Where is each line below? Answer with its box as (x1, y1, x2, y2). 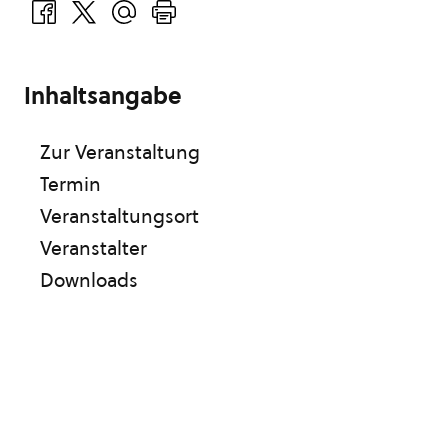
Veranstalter (40, 235, 147, 261)
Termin (40, 171, 101, 197)
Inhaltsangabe (24, 80, 182, 112)
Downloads (40, 267, 138, 293)
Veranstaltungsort (40, 203, 199, 229)
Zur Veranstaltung (40, 139, 200, 165)
